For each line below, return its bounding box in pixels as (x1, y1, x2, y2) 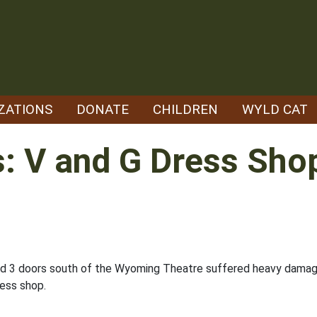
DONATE (76, 101, 129, 117)
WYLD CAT (242, 101, 308, 117)
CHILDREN (153, 101, 218, 117)
